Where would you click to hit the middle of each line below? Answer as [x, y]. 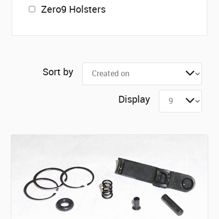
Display [134, 99]
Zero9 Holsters [73, 9]
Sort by [58, 72]
